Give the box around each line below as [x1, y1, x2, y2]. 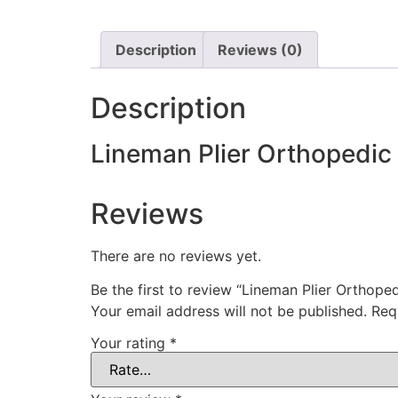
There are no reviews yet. [91, 247, 261, 266]
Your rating [91, 334, 170, 353]
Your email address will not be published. [91, 302, 367, 321]
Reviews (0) [218, 41, 303, 60]
